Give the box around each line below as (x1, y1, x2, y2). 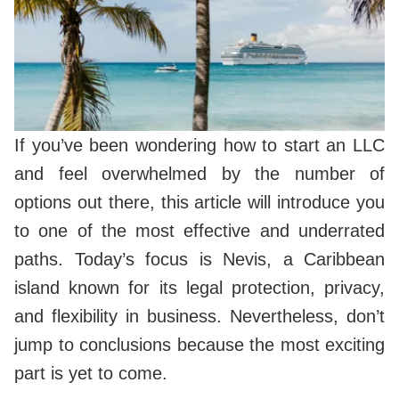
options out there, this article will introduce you (14, 192, 385, 213)
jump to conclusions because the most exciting (14, 335, 385, 355)
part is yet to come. (14, 363, 173, 384)
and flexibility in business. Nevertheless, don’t (14, 306, 385, 327)
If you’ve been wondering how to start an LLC (14, 135, 385, 156)
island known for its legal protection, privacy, (14, 278, 385, 298)
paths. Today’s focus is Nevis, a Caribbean (14, 249, 385, 270)
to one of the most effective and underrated (14, 221, 385, 241)
